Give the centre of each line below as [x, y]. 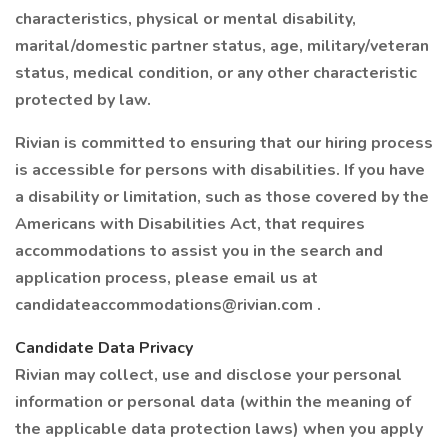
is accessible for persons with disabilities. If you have [220, 170]
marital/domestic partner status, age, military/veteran [222, 46]
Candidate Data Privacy [104, 348]
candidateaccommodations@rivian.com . [168, 305]
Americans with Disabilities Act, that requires [190, 224]
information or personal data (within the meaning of [213, 402]
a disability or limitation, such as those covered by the [222, 197]
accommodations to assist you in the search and [199, 251]
